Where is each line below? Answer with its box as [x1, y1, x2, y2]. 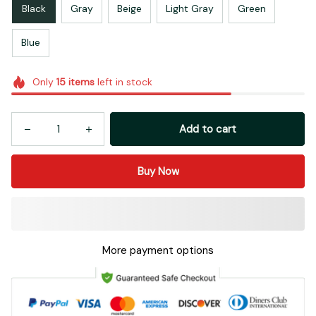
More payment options [102, 243, 214, 258]
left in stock [94, 75, 152, 88]
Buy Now [137, 164, 179, 179]
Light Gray [166, 2, 214, 16]
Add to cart [178, 122, 236, 137]
